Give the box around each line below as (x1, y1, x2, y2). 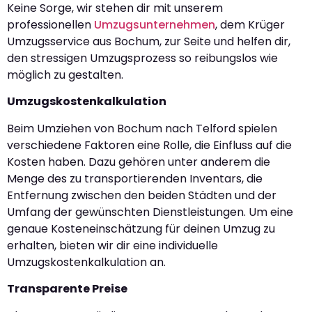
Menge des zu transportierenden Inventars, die (7, 170, 263, 187)
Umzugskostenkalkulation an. (7, 253, 166, 270)
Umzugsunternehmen (94, 17, 215, 33)
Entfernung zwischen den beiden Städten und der (7, 187, 276, 203)
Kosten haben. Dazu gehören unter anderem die (7, 153, 270, 170)
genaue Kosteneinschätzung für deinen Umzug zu (7, 220, 275, 237)
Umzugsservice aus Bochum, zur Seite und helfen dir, (7, 33, 290, 50)
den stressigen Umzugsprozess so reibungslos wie (7, 50, 278, 67)
